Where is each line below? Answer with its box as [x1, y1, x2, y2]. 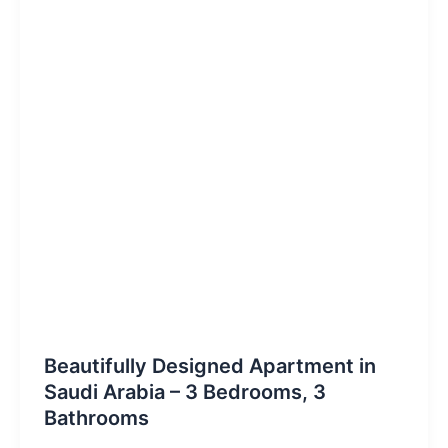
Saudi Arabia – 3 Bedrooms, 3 [43, 379, 326, 404]
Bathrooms [43, 405, 149, 430]
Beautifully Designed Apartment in [43, 353, 376, 378]
